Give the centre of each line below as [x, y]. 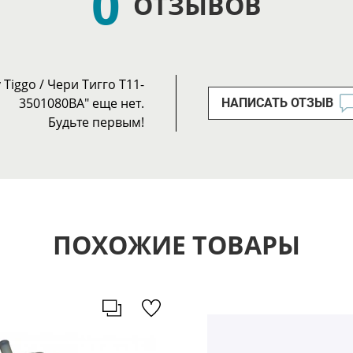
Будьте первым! [96, 123]
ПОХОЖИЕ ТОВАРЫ [176, 245]
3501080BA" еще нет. [82, 104]
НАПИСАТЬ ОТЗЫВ [277, 103]
